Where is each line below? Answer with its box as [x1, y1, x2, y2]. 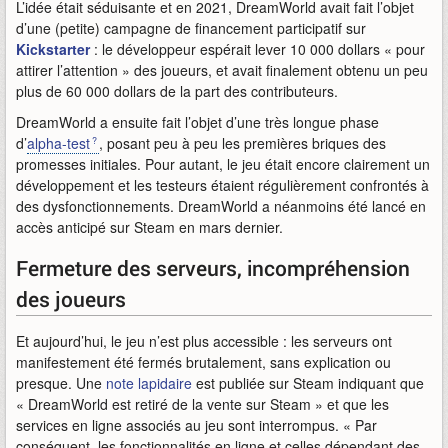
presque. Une [16, 373, 106, 393]
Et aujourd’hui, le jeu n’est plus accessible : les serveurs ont [16, 331, 392, 351]
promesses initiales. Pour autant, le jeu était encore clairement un [16, 154, 430, 174]
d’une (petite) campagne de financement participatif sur [16, 18, 366, 38]
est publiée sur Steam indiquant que [192, 373, 424, 393]
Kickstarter [16, 39, 90, 59]
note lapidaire [106, 373, 192, 393]
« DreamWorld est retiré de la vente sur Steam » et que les [16, 394, 389, 414]
